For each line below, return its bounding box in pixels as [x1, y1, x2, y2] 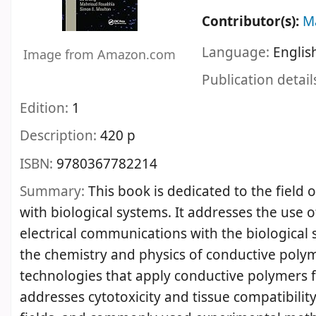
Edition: [20, 98, 72, 119]
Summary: [20, 182, 88, 202]
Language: [202, 42, 274, 63]
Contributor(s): [202, 12, 303, 32]
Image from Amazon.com [23, 46, 176, 65]
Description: [20, 126, 100, 147]
